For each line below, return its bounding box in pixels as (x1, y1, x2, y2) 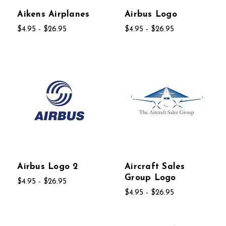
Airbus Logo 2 (17, 162, 78, 172)
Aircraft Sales (125, 162, 185, 172)
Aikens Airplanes (17, 10, 90, 19)
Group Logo (125, 174, 176, 183)
